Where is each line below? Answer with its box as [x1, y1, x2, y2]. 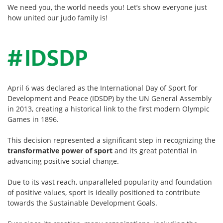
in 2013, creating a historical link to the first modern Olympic [7, 104, 210, 114]
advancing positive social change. [7, 156, 119, 166]
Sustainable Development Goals [49, 198, 155, 208]
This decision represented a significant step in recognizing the [7, 135, 216, 145]
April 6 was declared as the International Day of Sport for [7, 83, 198, 93]
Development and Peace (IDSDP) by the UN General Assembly [7, 94, 212, 104]
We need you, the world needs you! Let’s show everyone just [7, 2, 207, 12]
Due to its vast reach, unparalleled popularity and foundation [7, 177, 212, 187]
